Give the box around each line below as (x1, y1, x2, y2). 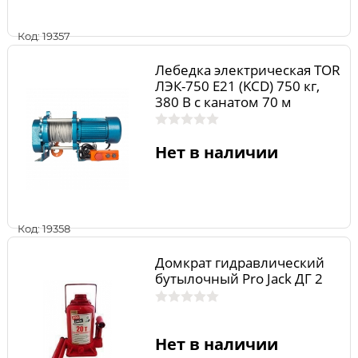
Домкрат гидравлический (154, 253, 324, 272)
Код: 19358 (18, 221, 70, 235)
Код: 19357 (18, 30, 70, 43)
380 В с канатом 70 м (154, 93, 292, 112)
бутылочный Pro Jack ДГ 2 (154, 268, 323, 288)
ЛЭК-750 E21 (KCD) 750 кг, (154, 77, 320, 96)
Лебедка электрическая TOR (154, 61, 340, 80)
